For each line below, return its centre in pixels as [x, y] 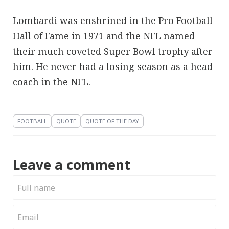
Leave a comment [72, 164]
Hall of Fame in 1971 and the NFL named [104, 36]
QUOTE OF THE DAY [112, 121]
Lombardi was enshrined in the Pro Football [113, 20]
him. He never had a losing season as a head [113, 66]
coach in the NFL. [52, 82]
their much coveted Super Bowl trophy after [113, 51]
